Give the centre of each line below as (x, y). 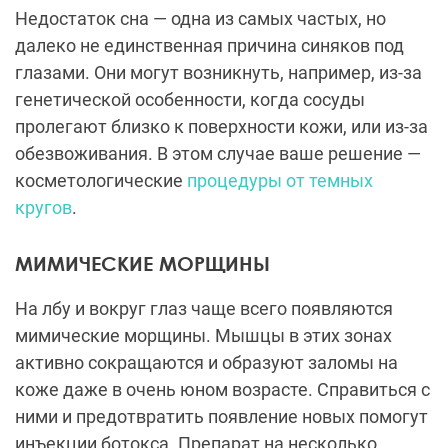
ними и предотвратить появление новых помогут (221, 417)
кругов (43, 208)
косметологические (101, 181)
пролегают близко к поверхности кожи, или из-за (221, 127)
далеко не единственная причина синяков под (209, 46)
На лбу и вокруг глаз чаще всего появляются (204, 309)
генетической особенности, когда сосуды (190, 100)
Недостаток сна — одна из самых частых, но (200, 19)
